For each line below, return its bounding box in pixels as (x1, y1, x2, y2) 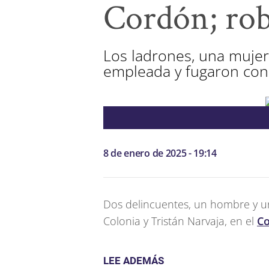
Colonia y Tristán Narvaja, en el (103, 214, 257, 228)
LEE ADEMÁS (103, 255, 164, 267)
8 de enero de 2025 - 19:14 (103, 147, 217, 160)
